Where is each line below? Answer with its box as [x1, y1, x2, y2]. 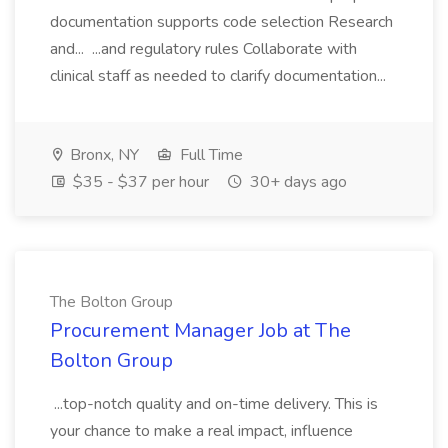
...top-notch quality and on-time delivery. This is [50, 393, 378, 415]
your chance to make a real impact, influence [50, 420, 353, 442]
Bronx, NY [66, 144, 139, 166]
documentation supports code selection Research [50, 11, 393, 33]
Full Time [176, 144, 243, 166]
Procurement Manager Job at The [50, 317, 351, 344]
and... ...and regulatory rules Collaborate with [50, 38, 357, 60]
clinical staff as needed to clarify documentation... [50, 65, 390, 87]
